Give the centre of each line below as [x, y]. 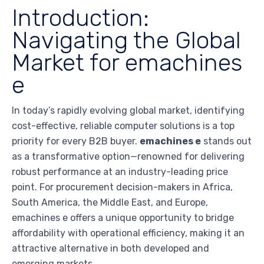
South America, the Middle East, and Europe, [110, 203]
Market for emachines [127, 63]
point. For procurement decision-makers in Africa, [122, 187]
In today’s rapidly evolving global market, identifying [128, 111]
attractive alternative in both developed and [110, 249]
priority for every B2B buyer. [76, 141]
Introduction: [80, 18]
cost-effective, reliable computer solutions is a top [123, 126]
